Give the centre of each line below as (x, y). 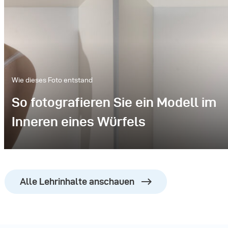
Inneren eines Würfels (78, 122)
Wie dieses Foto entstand (52, 80)
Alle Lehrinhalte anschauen (77, 181)
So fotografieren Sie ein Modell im (114, 102)
